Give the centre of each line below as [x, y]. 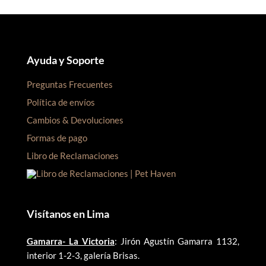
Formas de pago [57, 137]
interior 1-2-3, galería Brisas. [83, 255]
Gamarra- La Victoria [70, 241]
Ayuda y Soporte [65, 60]
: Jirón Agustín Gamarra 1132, [177, 241]
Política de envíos [61, 102]
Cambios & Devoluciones [75, 120]
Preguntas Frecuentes [69, 84]
